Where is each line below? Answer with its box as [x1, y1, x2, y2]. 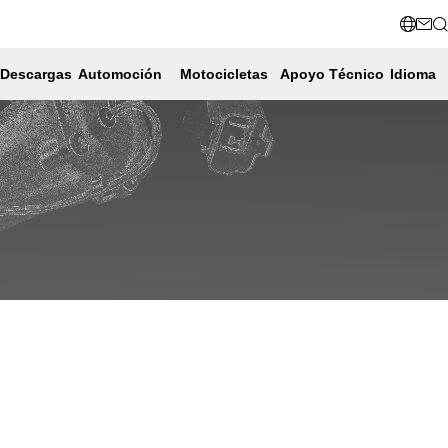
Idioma [390, 65, 436, 82]
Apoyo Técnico [280, 65, 384, 82]
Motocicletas [180, 65, 268, 82]
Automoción [78, 65, 162, 82]
